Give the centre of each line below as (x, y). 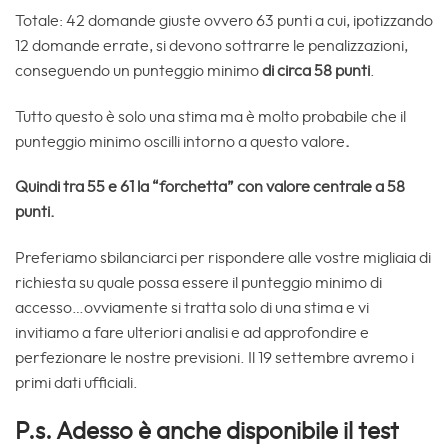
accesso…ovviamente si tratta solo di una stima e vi (192, 308)
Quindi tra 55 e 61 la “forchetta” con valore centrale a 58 (210, 187)
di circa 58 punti (316, 70)
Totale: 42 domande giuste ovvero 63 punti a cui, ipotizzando (224, 20)
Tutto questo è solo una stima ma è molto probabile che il (210, 116)
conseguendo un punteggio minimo (138, 70)
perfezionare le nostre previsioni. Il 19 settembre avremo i (214, 358)
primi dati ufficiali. (76, 383)
